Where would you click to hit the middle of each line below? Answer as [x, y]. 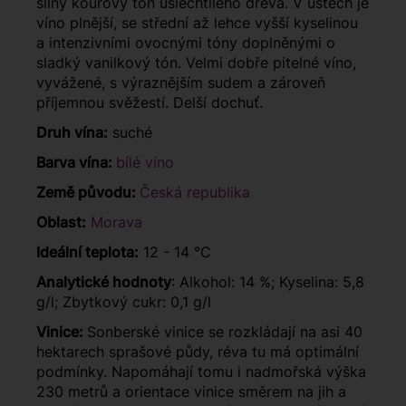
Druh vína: [72, 133]
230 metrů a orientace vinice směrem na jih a [191, 392]
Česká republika [195, 193]
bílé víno [145, 163]
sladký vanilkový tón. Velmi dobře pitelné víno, [196, 63]
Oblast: [61, 222]
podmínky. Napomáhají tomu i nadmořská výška [201, 372]
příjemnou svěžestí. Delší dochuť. [150, 103]
